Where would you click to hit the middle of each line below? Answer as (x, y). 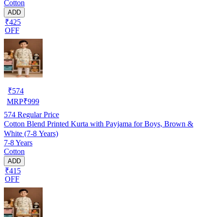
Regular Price (37, 114)
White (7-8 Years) (31, 133)
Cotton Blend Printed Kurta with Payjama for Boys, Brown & (99, 124)
